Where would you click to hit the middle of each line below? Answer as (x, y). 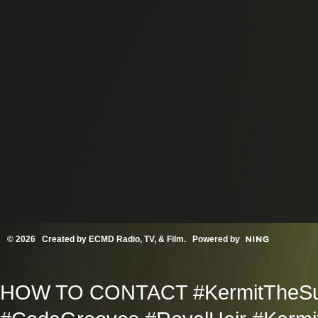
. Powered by (212, 240)
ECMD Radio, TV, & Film (136, 240)
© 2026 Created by (48, 240)
